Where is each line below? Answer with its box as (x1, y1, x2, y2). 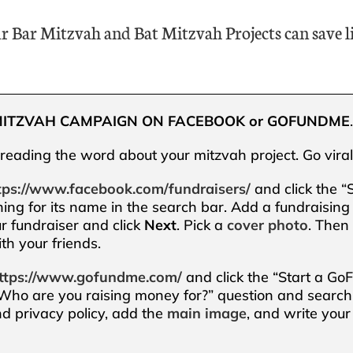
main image (167, 303, 247, 322)
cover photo (227, 215, 309, 234)
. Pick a (176, 215, 228, 234)
